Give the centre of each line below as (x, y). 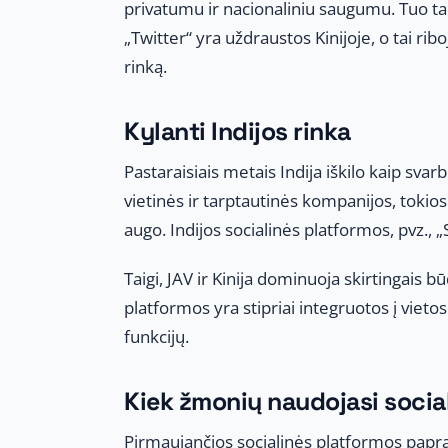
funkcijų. (156, 336)
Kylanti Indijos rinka (237, 130)
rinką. (145, 66)
